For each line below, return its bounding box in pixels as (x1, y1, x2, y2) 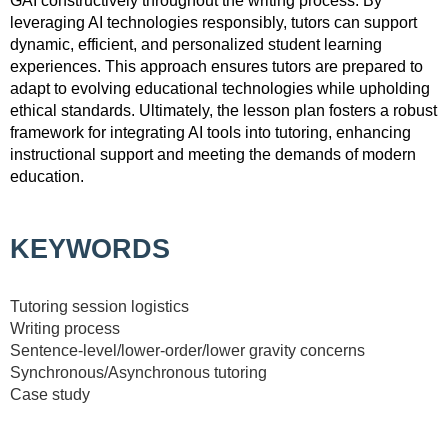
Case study (10, 385, 90, 403)
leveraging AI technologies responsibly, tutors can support (10, 13, 417, 31)
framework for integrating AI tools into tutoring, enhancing (10, 123, 411, 141)
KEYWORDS (10, 233, 170, 264)
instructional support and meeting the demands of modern (10, 145, 416, 163)
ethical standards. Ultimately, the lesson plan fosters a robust (10, 101, 437, 119)
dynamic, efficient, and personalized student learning (10, 35, 382, 53)
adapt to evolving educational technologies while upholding (10, 79, 430, 97)
